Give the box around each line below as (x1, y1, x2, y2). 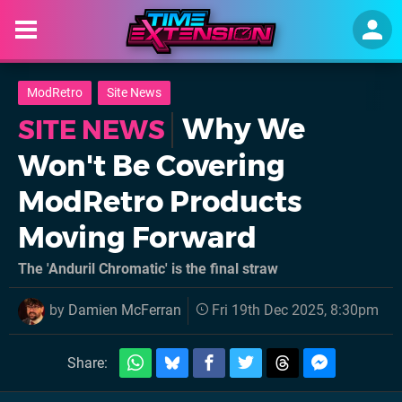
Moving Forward (18, 220, 257, 255)
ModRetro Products (18, 184, 302, 219)
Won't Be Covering (18, 148, 285, 183)
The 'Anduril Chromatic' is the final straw (18, 260, 278, 277)
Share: (66, 354, 108, 371)
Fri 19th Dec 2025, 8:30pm (212, 301, 379, 319)
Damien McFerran (68, 301, 181, 319)
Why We (176, 111, 306, 146)
